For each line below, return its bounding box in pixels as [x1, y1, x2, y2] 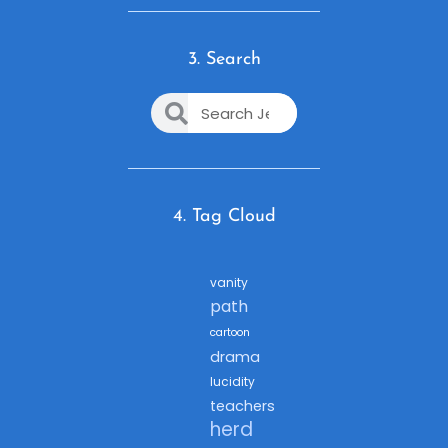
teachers [210, 396, 275, 417]
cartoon [210, 325, 250, 341]
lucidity [210, 373, 255, 391]
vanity [210, 274, 248, 292]
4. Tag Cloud [172, 207, 276, 227]
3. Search [187, 50, 261, 70]
